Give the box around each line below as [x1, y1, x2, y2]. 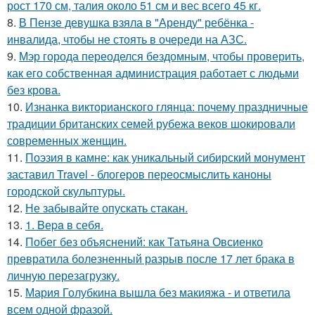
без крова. [7, 82, 60, 98]
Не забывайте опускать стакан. [25, 200, 188, 216]
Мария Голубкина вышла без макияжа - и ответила [25, 284, 290, 300]
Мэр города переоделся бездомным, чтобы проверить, [19, 48, 304, 64]
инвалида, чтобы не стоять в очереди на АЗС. [7, 31, 247, 47]
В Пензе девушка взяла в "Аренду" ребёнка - [19, 14, 254, 30]
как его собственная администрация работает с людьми [7, 65, 299, 81]
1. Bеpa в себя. [25, 217, 103, 233]
